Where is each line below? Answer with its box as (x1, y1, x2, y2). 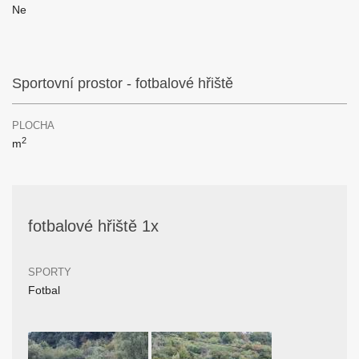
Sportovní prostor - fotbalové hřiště (12, 75, 233, 91)
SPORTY (28, 266, 71, 278)
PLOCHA (12, 119, 54, 131)
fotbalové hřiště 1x (28, 217, 159, 235)
